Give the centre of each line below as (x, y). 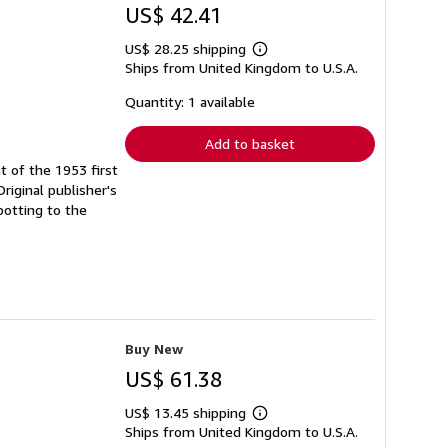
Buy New (154, 348)
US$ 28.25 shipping (187, 49)
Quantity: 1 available (190, 102)
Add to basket (250, 144)
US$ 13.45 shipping (187, 412)
